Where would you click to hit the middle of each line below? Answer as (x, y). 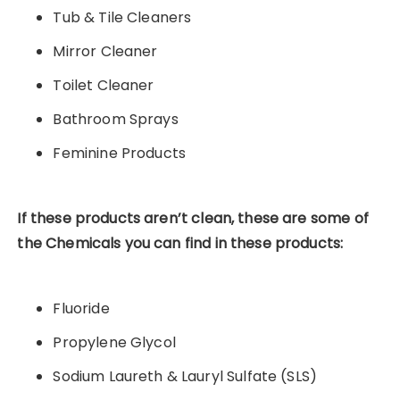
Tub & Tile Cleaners (122, 18)
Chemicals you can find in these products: (195, 244)
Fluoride (81, 309)
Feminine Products (120, 154)
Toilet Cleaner (104, 86)
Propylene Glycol (114, 343)
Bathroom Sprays (116, 120)
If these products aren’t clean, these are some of (193, 219)
